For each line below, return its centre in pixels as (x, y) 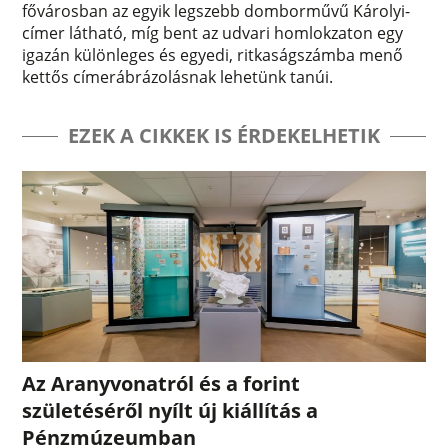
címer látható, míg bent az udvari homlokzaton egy (213, 32)
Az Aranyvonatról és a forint (161, 384)
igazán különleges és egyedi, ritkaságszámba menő (213, 54)
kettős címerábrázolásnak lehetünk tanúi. (178, 76)
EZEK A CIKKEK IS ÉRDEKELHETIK (224, 135)
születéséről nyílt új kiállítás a (170, 411)
